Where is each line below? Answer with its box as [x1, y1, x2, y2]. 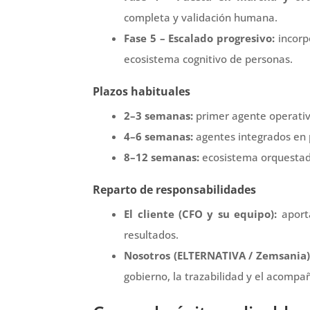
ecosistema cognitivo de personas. [124, 51, 293, 66]
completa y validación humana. [124, 10, 278, 24]
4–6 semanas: [124, 129, 194, 143]
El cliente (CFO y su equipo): [124, 206, 277, 221]
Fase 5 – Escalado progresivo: [124, 30, 275, 45]
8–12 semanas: [124, 149, 200, 164]
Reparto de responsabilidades [93, 181, 257, 197]
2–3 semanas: [124, 108, 194, 122]
